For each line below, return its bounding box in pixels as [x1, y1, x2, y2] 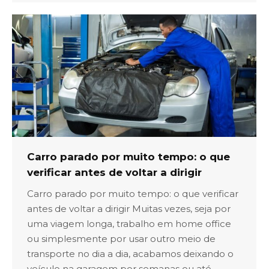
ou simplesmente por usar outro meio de [27, 232, 216, 244]
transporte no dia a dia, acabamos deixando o [27, 247, 234, 259]
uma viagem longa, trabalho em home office [27, 217, 231, 229]
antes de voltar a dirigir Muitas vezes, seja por [27, 202, 231, 214]
